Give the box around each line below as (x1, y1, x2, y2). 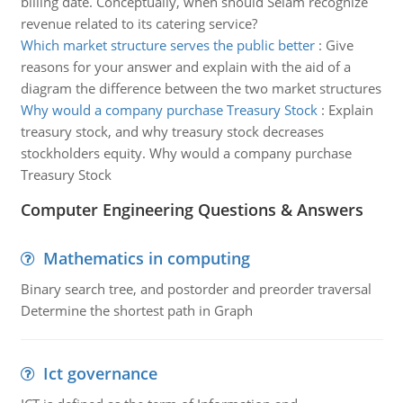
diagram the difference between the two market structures (20, 79, 381, 97)
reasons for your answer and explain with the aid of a (20, 58, 351, 76)
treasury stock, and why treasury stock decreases (20, 122, 324, 140)
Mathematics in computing (42, 247, 250, 269)
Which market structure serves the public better (20, 36, 315, 54)
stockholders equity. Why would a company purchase (20, 144, 352, 162)
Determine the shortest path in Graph (20, 301, 253, 319)
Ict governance (42, 363, 157, 384)
